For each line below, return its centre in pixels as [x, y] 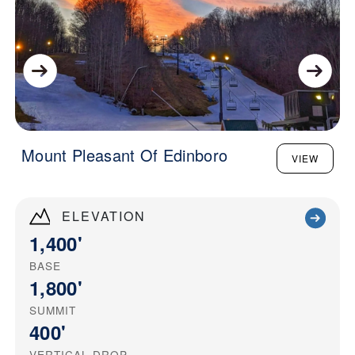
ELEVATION [104, 216]
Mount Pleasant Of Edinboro [125, 155]
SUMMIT [53, 309]
